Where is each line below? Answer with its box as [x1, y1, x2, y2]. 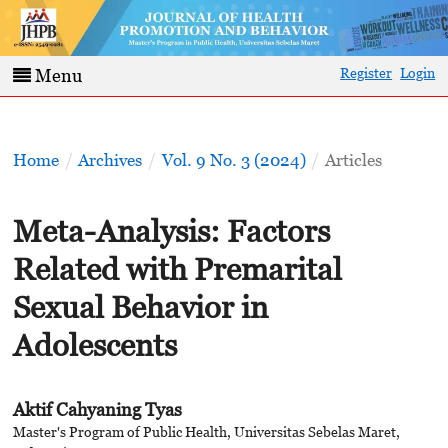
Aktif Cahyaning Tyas [12, 398, 182, 420]
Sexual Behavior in [12, 288, 268, 325]
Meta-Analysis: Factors [12, 212, 330, 249]
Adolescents [12, 326, 177, 363]
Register [340, 64, 393, 81]
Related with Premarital [12, 250, 342, 287]
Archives [78, 150, 143, 171]
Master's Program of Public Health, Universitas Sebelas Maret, [12, 422, 400, 440]
